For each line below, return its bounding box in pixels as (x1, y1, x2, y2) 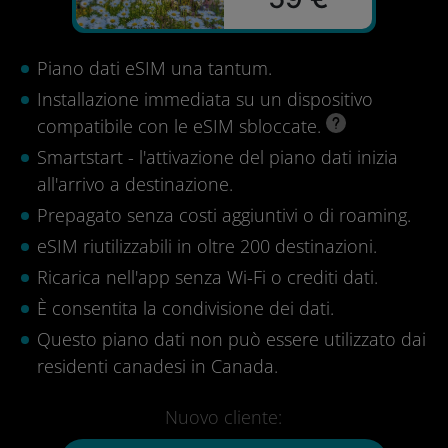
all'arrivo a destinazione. (37, 172, 233, 196)
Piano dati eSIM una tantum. (37, 56, 272, 80)
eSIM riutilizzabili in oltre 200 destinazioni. (37, 234, 377, 258)
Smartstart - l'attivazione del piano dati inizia (37, 145, 398, 169)
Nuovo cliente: (165, 405, 283, 429)
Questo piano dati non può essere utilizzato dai (37, 327, 426, 351)
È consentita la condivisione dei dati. (37, 296, 334, 320)
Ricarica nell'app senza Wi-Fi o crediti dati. (37, 265, 378, 289)
